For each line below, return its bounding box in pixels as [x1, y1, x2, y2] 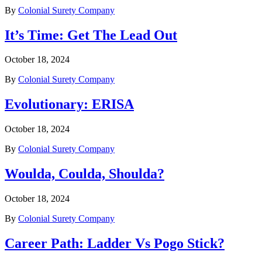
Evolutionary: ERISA [5, 96, 134, 112]
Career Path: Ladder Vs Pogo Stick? [5, 235, 225, 251]
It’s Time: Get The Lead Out [5, 27, 177, 43]
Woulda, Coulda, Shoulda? [5, 166, 164, 182]
